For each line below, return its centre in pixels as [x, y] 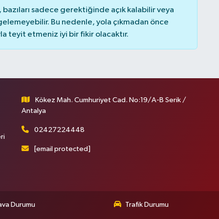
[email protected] [63, 149]
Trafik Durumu [147, 205]
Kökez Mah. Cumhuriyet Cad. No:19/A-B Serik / [111, 100]
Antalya [33, 110]
